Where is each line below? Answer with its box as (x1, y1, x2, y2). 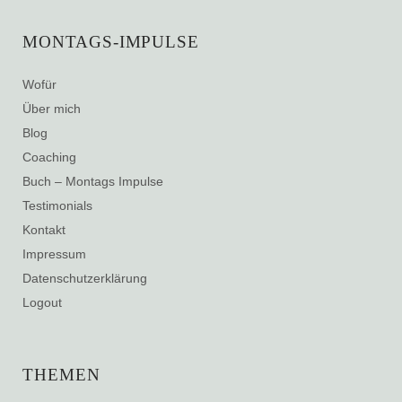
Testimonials (22, 197, 92, 213)
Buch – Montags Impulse (22, 173, 163, 188)
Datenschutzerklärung (22, 270, 147, 285)
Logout (22, 294, 62, 310)
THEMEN (22, 364, 100, 384)
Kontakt (22, 222, 66, 237)
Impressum (22, 246, 86, 261)
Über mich (22, 100, 81, 116)
